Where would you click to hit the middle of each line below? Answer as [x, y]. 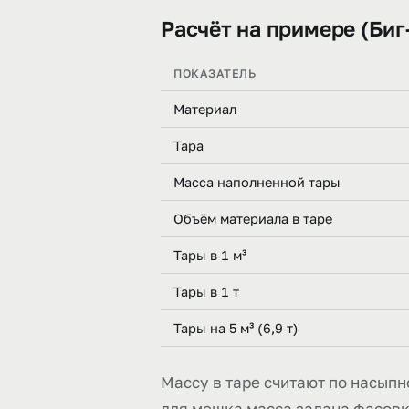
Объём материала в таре [253, 219]
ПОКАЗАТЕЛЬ [215, 73]
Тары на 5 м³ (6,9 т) [236, 328]
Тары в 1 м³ [210, 255]
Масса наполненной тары [257, 182]
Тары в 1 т [206, 292]
